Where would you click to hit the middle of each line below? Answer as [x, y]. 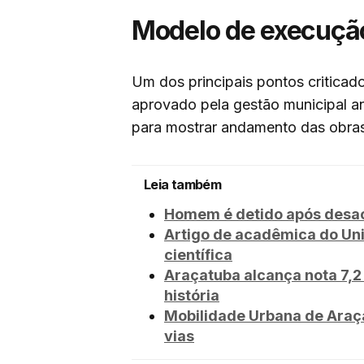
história [192, 296]
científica [198, 255]
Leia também [182, 185]
